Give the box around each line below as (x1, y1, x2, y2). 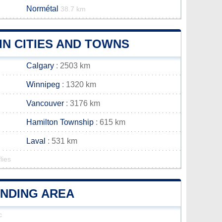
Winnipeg (26, 80, 60, 89)
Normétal (26, 4, 58, 13)
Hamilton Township (26, 118, 94, 126)
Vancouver (26, 99, 64, 108)
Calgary (26, 61, 54, 70)
